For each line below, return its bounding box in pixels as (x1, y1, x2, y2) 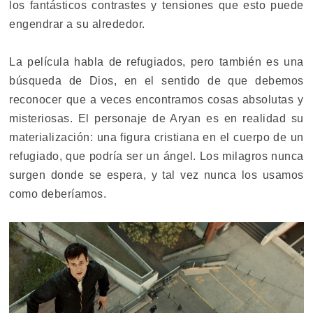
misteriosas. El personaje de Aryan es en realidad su (9, 112, 304, 125)
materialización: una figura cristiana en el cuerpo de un (9, 131, 304, 144)
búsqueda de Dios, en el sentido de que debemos (9, 75, 304, 87)
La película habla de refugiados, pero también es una (9, 56, 304, 68)
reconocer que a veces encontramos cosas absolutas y (9, 94, 304, 106)
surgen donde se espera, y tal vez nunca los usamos (9, 169, 304, 182)
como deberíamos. (9, 188, 110, 201)
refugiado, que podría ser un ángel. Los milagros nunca (9, 150, 304, 163)
